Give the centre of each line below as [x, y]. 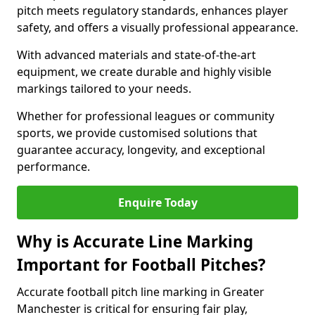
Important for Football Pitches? [141, 265]
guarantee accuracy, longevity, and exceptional [141, 150]
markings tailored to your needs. [105, 89]
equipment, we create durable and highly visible [144, 72]
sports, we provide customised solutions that [137, 133]
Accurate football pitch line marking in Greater [141, 292]
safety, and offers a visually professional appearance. [157, 27]
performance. [53, 167]
